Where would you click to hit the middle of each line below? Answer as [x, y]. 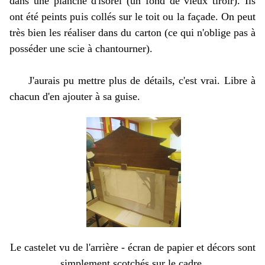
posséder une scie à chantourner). [83, 49]
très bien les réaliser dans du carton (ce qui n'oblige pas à [132, 33]
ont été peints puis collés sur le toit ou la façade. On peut [132, 17]
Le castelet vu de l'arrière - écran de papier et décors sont [132, 247]
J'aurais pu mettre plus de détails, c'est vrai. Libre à [132, 80]
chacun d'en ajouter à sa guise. [75, 96]
